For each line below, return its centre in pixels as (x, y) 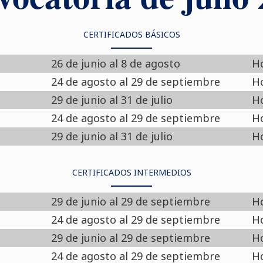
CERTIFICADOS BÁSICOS (131, 34)
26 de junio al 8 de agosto (116, 63)
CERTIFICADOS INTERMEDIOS (131, 172)
